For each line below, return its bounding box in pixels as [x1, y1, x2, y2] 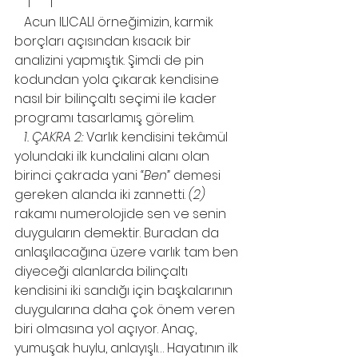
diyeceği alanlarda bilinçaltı [14, 262, 191, 280]
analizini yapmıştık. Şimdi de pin [14, 51, 207, 70]
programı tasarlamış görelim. [14, 109, 194, 127]
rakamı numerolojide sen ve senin [14, 205, 229, 223]
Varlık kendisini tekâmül [83, 128, 231, 146]
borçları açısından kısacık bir [14, 32, 194, 50]
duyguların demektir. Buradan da [14, 224, 222, 242]
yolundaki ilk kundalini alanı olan [14, 147, 213, 165]
